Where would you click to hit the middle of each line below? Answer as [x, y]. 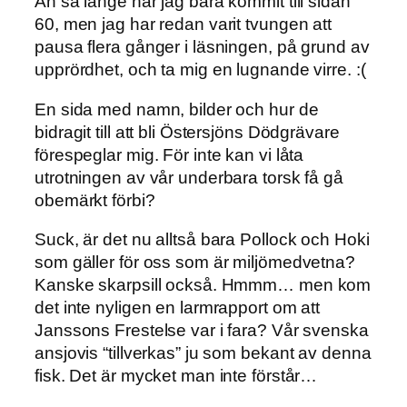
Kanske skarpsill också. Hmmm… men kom [203, 285]
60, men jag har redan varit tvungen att [184, 25]
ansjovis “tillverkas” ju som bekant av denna [203, 353]
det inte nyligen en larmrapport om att [178, 308]
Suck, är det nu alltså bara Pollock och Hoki [202, 240]
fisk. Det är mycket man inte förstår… [176, 376]
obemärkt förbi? [95, 200]
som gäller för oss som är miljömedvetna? [195, 263]
